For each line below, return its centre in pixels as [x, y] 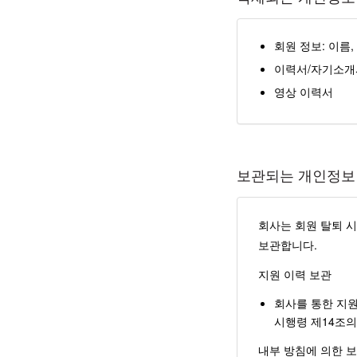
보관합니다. [288, 245]
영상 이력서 [304, 92]
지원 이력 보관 [295, 274]
